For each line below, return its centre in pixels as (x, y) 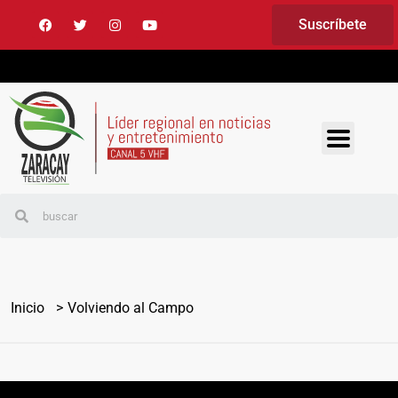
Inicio (28, 308)
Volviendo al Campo (131, 308)
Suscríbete (332, 24)
